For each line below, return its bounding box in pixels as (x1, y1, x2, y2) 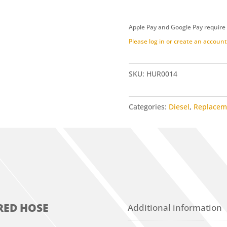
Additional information (128, 201, 222, 213)
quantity (128, 41, 163, 53)
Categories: (128, 102, 169, 112)
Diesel (168, 102, 190, 112)
